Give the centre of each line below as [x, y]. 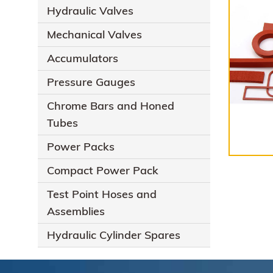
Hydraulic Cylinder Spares [114, 235]
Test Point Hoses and [102, 194]
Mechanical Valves [94, 35]
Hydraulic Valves [90, 11]
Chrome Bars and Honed [111, 106]
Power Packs [81, 147]
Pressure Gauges [91, 82]
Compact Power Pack [103, 171]
